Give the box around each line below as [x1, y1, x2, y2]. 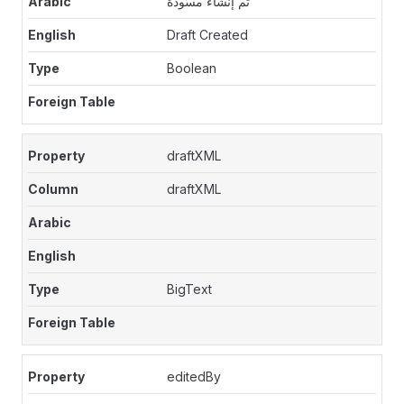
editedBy [167, 369, 222, 384]
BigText [167, 281, 213, 297]
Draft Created [167, 27, 249, 42]
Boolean [167, 60, 217, 76]
